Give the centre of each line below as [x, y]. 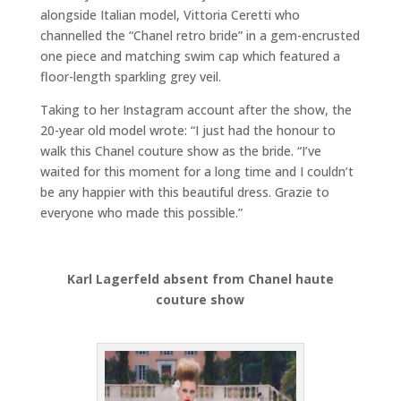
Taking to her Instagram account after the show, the [196, 109]
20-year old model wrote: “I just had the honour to [188, 130]
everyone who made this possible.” [141, 212]
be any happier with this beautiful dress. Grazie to [184, 192]
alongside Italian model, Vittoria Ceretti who [170, 14]
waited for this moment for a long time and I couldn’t [196, 171]
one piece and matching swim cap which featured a [190, 55]
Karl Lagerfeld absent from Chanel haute [200, 278]
